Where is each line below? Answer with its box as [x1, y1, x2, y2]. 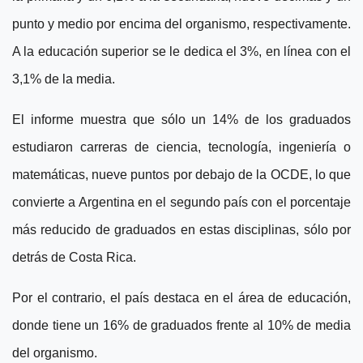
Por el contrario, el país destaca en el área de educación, [12, 291, 351, 305]
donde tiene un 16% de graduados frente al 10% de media [12, 318, 351, 333]
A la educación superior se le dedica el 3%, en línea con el [12, 45, 351, 59]
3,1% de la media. [12, 72, 115, 87]
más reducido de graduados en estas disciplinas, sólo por [12, 223, 351, 237]
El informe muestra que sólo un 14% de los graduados [12, 113, 351, 127]
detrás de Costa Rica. [12, 250, 136, 265]
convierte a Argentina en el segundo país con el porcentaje [12, 195, 351, 210]
